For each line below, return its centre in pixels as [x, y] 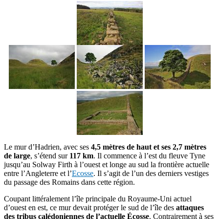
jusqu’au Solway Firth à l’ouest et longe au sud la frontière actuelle [107, 164]
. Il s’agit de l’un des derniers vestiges [151, 173]
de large [17, 156]
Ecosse [83, 173]
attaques [190, 208]
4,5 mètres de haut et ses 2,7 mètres [149, 147]
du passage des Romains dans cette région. [69, 182]
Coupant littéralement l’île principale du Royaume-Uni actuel [98, 199]
